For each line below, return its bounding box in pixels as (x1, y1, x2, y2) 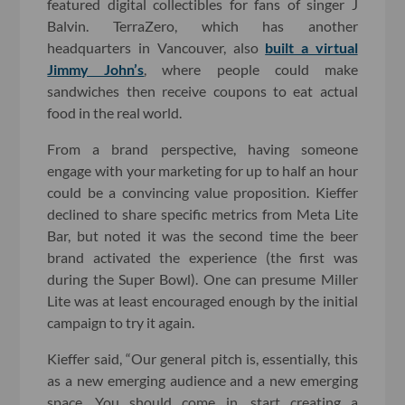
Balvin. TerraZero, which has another (47, 16, 358, 34)
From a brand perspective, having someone (47, 139, 358, 157)
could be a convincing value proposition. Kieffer (47, 183, 358, 201)
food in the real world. (47, 103, 183, 121)
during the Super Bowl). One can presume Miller (47, 269, 358, 287)
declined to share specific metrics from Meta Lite (47, 204, 358, 222)
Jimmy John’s (47, 60, 145, 78)
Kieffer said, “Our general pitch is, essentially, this (47, 349, 358, 367)
